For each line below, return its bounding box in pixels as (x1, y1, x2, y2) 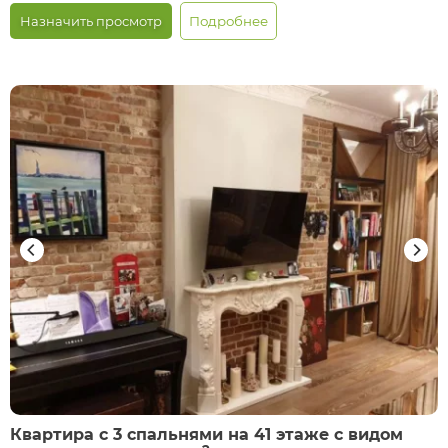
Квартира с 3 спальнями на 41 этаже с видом (10, 425, 403, 444)
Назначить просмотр (20, 13, 162, 29)
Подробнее (189, 13, 268, 29)
